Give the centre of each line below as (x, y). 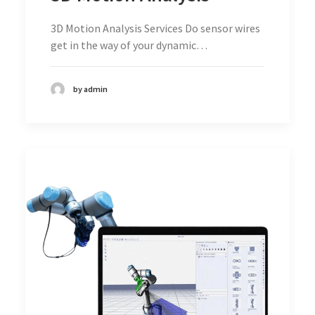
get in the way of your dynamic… (129, 45)
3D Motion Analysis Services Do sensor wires (155, 28)
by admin (90, 89)
